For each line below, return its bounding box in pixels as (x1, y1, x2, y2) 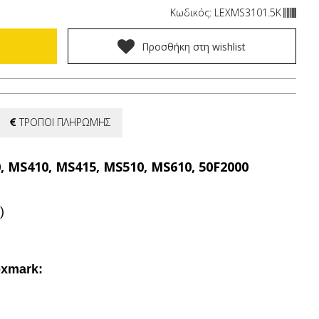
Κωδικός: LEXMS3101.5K (170, 6, 281, 19)
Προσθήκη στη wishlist (142, 40, 246, 53)
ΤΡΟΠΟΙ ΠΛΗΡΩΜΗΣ (19, 115, 111, 129)
